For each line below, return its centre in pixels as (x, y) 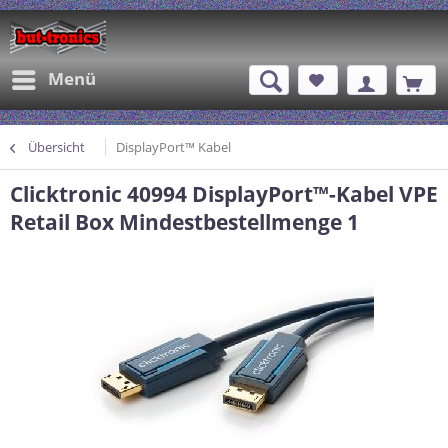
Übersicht (56, 147)
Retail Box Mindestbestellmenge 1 (184, 222)
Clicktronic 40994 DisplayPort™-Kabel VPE (224, 194)
